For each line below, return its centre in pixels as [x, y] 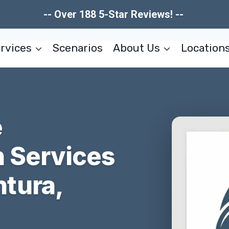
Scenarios [78, 48]
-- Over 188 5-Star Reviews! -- [114, 14]
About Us [136, 48]
